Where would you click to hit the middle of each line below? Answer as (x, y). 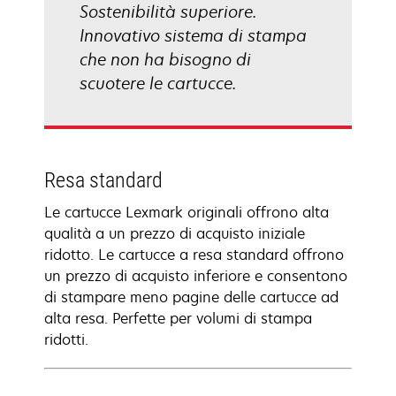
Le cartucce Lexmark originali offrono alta (187, 212)
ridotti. (66, 339)
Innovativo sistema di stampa (193, 35)
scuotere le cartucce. (158, 83)
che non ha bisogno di (165, 59)
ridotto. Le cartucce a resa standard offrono (194, 255)
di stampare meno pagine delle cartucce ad (191, 297)
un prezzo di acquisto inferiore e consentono (196, 276)
